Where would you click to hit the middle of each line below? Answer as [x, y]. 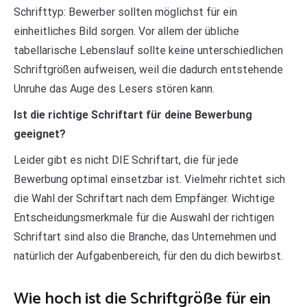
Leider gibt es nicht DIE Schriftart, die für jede [126, 160]
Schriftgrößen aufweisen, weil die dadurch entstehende [148, 70]
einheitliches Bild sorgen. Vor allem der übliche [126, 32]
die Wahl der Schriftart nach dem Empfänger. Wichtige [144, 199]
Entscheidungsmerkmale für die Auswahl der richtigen [144, 218]
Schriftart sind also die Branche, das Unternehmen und [145, 237]
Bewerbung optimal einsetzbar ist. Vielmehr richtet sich [149, 180]
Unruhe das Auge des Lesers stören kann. [114, 89]
